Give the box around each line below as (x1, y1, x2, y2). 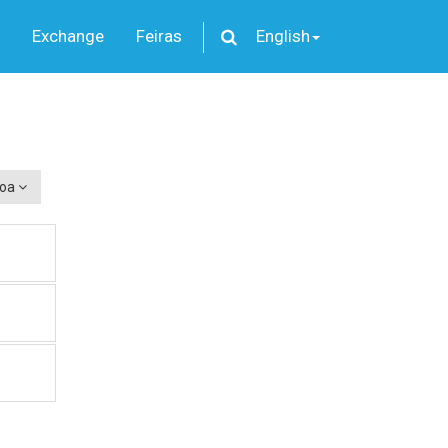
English (256, 26, 310, 46)
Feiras (135, 26, 182, 46)
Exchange (31, 26, 104, 46)
